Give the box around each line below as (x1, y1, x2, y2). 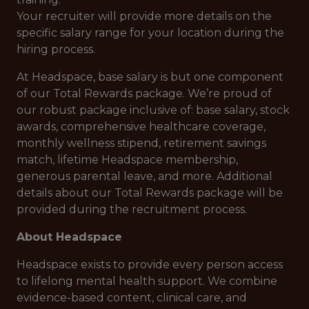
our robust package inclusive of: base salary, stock (17, 103, 290, 117)
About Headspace (17, 230, 122, 243)
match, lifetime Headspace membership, (17, 153, 238, 166)
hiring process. (17, 43, 95, 56)
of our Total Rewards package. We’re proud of (17, 87, 272, 100)
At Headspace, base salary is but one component (17, 70, 283, 83)
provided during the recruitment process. (17, 203, 250, 216)
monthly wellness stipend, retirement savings (17, 137, 266, 150)
